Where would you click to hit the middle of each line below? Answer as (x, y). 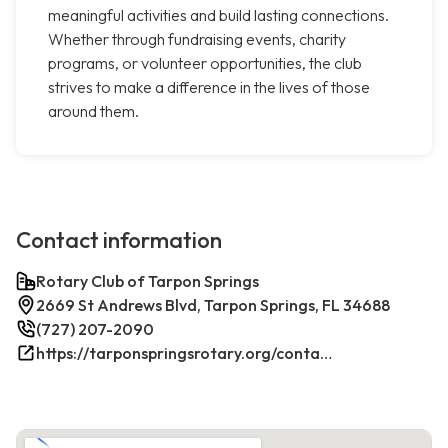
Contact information (119, 240)
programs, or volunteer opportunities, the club (205, 63)
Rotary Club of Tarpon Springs (147, 281)
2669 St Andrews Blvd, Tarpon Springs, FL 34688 (213, 305)
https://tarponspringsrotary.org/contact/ (326, 353)
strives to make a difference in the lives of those (209, 87)
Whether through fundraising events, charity (197, 39)
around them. (93, 111)
